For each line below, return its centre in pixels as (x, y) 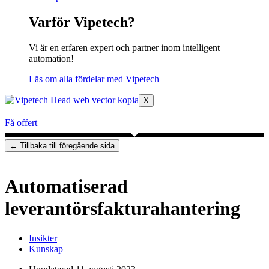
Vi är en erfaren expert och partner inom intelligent (124, 47)
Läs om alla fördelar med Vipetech (94, 79)
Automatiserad (66, 186)
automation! (51, 58)
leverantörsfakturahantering (122, 209)
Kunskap (46, 249)
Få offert (21, 122)
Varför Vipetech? (82, 22)
